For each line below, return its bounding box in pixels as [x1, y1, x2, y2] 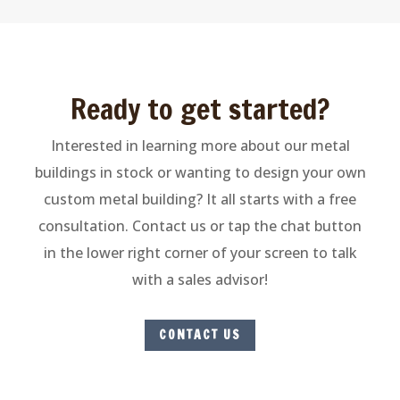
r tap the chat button [219, 215, 362, 236]
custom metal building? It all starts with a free [44, 188, 356, 209]
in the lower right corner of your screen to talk [43, 242, 357, 262]
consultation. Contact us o [38, 215, 219, 236]
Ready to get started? [71, 87, 329, 129]
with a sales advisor [132, 269, 264, 289]
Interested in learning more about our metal [50, 135, 350, 155]
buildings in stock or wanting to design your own [34, 162, 366, 182]
